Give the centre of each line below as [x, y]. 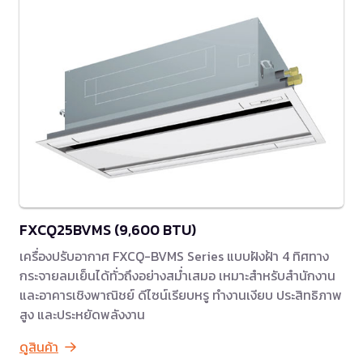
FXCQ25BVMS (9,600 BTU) [108, 229]
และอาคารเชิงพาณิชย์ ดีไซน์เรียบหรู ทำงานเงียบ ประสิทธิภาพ [181, 295]
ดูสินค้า [39, 346]
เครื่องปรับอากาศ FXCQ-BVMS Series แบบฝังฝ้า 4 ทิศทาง [174, 256]
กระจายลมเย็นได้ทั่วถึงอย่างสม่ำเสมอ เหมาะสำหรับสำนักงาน [177, 275]
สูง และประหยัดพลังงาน [82, 314]
